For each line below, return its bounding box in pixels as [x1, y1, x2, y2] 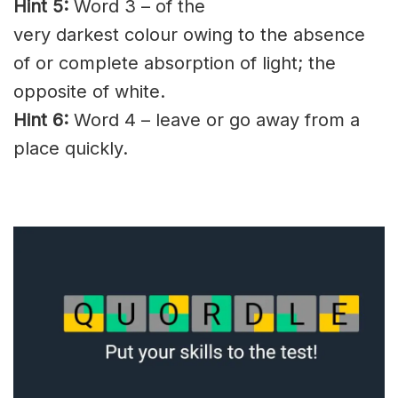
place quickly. [13, 137, 128, 159]
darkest [56, 23, 119, 45]
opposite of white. [13, 80, 165, 102]
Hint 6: [13, 108, 68, 131]
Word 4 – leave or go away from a [68, 108, 360, 131]
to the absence [233, 23, 365, 45]
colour [119, 23, 183, 45]
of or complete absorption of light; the [13, 52, 336, 74]
